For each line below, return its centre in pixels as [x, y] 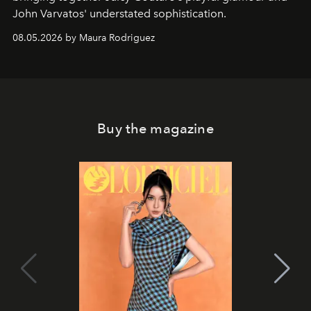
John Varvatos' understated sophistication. [119, 14]
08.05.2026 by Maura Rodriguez [84, 38]
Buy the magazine [155, 128]
